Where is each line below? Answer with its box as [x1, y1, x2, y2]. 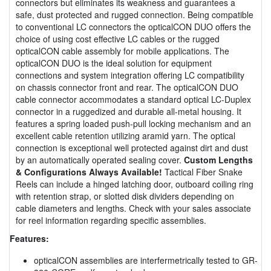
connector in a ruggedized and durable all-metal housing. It [16, 105, 241, 117]
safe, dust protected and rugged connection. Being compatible [16, 8, 253, 21]
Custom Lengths [184, 153, 253, 166]
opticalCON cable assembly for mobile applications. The [16, 44, 229, 57]
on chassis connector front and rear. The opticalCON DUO [16, 80, 238, 93]
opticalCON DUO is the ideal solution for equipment [16, 56, 212, 69]
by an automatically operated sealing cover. [16, 153, 184, 166]
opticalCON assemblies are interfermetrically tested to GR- [34, 253, 258, 266]
